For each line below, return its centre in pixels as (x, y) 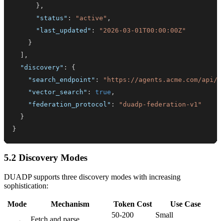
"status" (52, 18)
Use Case (185, 204)
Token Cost (132, 204)
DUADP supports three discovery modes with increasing (92, 177)
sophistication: (26, 185)
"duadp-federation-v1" (161, 105)
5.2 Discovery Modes (46, 158)
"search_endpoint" (62, 80)
